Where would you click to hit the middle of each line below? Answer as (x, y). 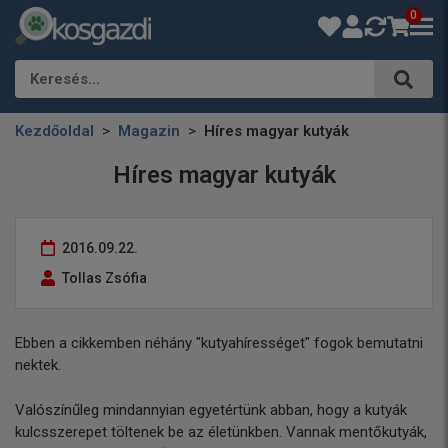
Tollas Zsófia (104, 278)
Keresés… (65, 79)
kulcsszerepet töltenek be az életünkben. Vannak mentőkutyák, (221, 431)
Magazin (149, 131)
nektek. (38, 365)
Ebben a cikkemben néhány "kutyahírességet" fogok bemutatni (219, 343)
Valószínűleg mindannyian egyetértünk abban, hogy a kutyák (211, 409)
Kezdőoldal (54, 131)
